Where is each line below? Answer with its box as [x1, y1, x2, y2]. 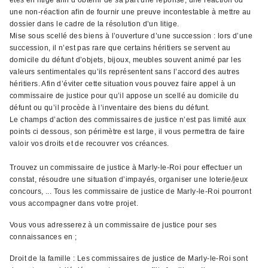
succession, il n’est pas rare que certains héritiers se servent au [10, 44, 231, 52]
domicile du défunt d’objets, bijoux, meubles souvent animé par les [10, 56, 242, 64]
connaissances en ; [10, 233, 77, 241]
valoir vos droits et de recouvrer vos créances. [10, 139, 169, 148]
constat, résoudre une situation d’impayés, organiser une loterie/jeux [10, 175, 248, 184]
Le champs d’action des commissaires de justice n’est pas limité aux [10, 115, 246, 124]
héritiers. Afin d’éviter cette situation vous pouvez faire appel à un [10, 80, 236, 88]
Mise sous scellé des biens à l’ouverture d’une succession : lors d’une [10, 32, 252, 40]
